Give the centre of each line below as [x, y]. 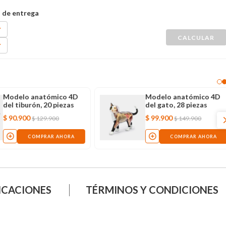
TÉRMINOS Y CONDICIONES [152, 189]
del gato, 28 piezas [177, 104]
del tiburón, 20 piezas [39, 104]
